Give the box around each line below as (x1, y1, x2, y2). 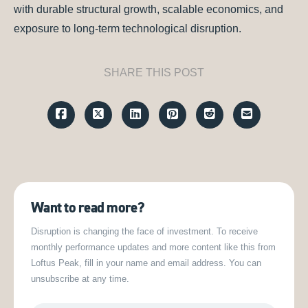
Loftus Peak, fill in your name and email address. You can (31, 258, 261, 269)
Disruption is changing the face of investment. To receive (31, 226, 258, 237)
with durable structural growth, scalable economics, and (14, 3, 283, 16)
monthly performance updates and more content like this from (31, 242, 276, 253)
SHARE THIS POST (104, 67, 204, 79)
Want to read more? (31, 198, 144, 218)
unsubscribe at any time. (31, 274, 129, 285)
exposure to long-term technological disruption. (14, 23, 241, 35)
